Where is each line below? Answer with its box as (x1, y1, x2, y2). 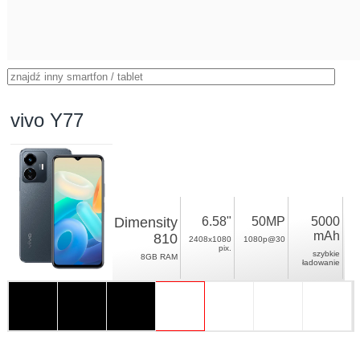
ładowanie (302, 258, 341, 267)
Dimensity (114, 215, 178, 231)
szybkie (313, 249, 341, 258)
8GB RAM (141, 252, 178, 261)
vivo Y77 (10, 109, 84, 131)
